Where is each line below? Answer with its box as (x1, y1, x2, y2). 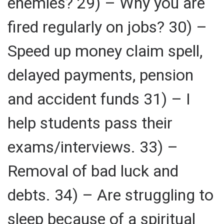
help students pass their (7, 113, 172, 132)
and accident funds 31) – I (7, 89, 190, 108)
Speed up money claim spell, (7, 41, 202, 60)
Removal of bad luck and (7, 161, 178, 180)
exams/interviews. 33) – (7, 137, 178, 156)
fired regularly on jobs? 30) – (7, 17, 207, 36)
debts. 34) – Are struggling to (7, 185, 213, 204)
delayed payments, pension (7, 65, 193, 84)
